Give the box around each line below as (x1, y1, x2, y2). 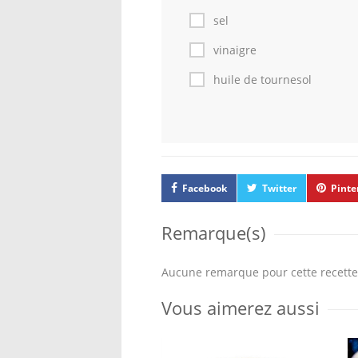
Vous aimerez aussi (161, 296, 320, 320)
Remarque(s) (161, 221, 266, 245)
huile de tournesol (213, 72, 312, 87)
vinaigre (213, 42, 257, 58)
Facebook (182, 181, 227, 195)
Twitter (262, 181, 296, 195)
